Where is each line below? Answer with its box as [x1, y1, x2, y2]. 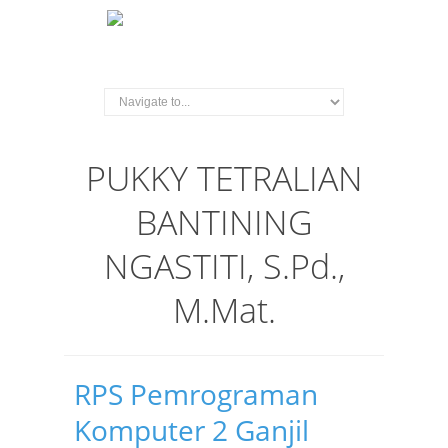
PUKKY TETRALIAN [85, 155, 363, 201]
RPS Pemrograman [74, 375, 318, 413]
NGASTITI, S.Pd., [103, 243, 345, 289]
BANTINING [135, 199, 313, 245]
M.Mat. [172, 287, 276, 333]
